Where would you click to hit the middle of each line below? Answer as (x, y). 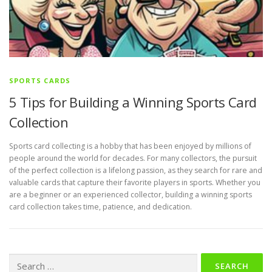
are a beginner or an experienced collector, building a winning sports (131, 195)
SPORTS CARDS (40, 80)
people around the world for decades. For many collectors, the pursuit (133, 158)
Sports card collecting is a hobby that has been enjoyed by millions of (130, 146)
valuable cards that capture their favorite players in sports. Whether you (135, 183)
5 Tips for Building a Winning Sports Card (133, 102)
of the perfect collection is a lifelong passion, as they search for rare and (136, 171)
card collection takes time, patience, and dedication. (100, 207)
